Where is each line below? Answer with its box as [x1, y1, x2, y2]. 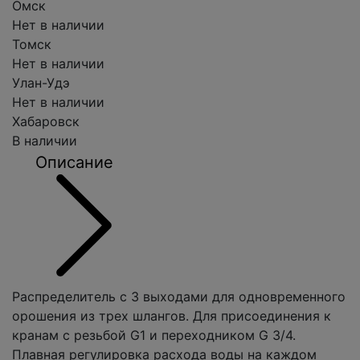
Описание [35, 153, 113, 172]
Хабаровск [12, 113, 80, 129]
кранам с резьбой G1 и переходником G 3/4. [12, 327, 296, 343]
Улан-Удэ [12, 75, 70, 91]
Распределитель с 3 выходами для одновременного [12, 288, 346, 305]
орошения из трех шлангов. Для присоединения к [12, 308, 331, 324]
